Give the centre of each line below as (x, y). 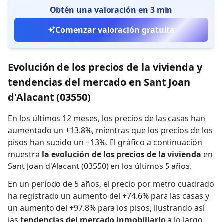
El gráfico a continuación (156, 142)
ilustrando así (179, 208)
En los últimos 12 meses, (54, 118)
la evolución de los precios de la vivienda (121, 154)
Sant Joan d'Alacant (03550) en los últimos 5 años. (100, 166)
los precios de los (180, 130)
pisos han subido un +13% (57, 142)
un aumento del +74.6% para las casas (132, 196)
